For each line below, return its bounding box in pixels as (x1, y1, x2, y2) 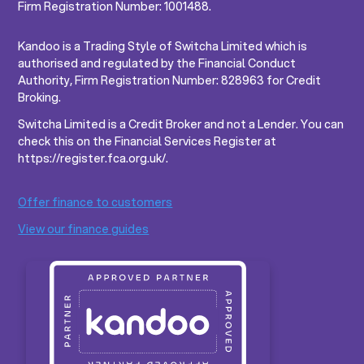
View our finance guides (18, 221, 149, 238)
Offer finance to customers (18, 194, 173, 211)
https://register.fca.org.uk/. (18, 150, 169, 167)
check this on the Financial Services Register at (18, 133, 277, 150)
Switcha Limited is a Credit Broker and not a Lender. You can (18, 116, 344, 133)
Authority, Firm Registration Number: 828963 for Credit (18, 72, 322, 89)
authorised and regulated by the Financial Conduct (18, 55, 297, 72)
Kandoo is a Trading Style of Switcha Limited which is (18, 38, 308, 55)
